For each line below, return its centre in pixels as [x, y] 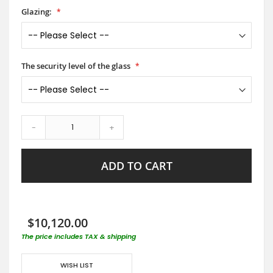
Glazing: [37, 11]
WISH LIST [77, 265]
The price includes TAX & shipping [79, 236]
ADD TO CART [136, 165]
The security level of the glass [76, 66]
